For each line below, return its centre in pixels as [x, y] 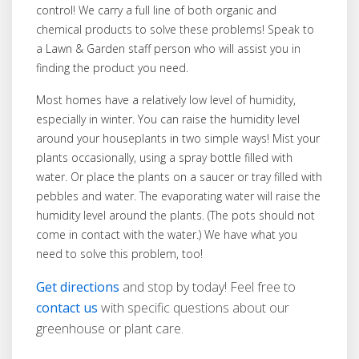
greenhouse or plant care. [110, 328]
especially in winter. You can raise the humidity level [168, 119]
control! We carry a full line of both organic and [156, 10]
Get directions [78, 286]
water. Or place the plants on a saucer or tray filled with [179, 176]
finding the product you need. [112, 67]
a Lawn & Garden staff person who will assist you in [168, 48]
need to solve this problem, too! [119, 253]
